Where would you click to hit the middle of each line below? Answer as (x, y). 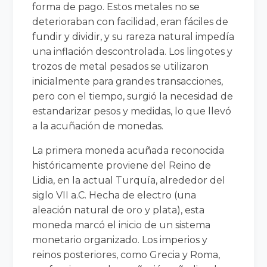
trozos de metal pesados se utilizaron (121, 66)
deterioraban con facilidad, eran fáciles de (131, 21)
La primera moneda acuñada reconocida (128, 150)
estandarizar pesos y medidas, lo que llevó (132, 111)
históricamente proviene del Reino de (122, 165)
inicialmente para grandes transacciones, (128, 81)
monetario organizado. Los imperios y (120, 240)
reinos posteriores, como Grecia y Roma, (126, 254)
